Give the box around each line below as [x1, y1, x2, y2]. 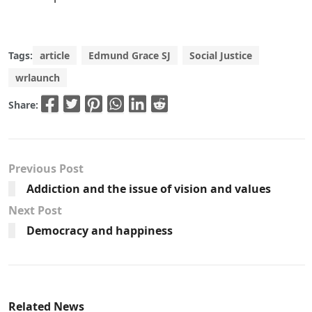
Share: [8, 97, 41, 111]
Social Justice [189, 49, 252, 63]
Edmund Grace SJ [88, 49, 171, 63]
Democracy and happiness [26, 222, 173, 238]
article [40, 49, 70, 63]
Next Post [8, 202, 62, 218]
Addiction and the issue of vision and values [26, 180, 271, 196]
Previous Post [8, 160, 84, 176]
